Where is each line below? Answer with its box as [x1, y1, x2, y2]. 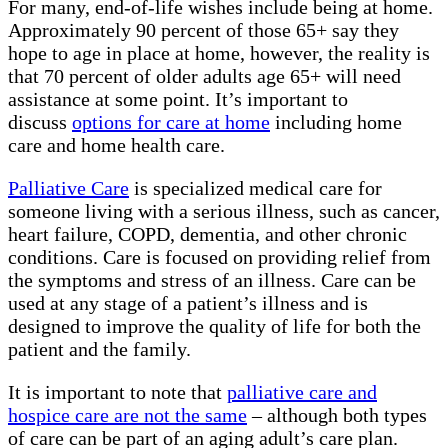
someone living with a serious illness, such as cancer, [8, 200, 440, 223]
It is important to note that [8, 381, 227, 404]
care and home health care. [8, 134, 225, 157]
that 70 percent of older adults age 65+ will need [8, 65, 401, 88]
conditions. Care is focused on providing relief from [8, 246, 431, 269]
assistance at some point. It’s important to [8, 88, 348, 111]
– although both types [247, 404, 427, 427]
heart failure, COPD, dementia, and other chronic [8, 223, 407, 246]
